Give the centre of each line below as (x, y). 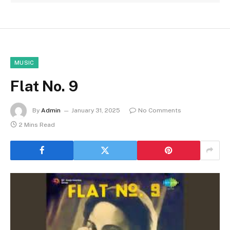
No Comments (160, 110)
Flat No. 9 (44, 86)
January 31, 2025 (96, 110)
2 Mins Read (37, 124)
